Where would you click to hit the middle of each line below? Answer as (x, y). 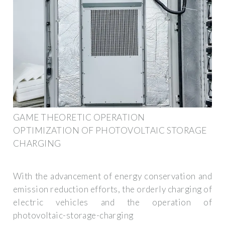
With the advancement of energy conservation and (113, 176)
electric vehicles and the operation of (113, 202)
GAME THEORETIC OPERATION (79, 117)
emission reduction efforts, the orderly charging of (113, 189)
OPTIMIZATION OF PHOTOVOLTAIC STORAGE (110, 130)
